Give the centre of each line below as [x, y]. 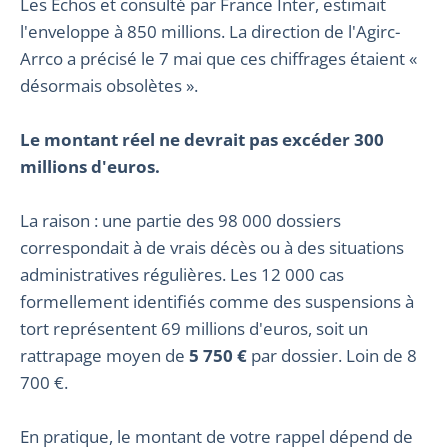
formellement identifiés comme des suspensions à [217, 302]
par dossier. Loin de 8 [332, 356]
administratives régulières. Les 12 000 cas [182, 275]
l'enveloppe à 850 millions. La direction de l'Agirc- [210, 32]
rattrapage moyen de [104, 356]
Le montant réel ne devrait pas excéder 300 [202, 140]
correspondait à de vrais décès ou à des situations [212, 248]
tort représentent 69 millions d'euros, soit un [194, 329]
